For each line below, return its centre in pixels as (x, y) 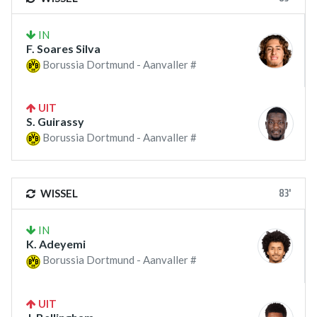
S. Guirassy (55, 122)
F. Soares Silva (63, 49)
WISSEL (58, 194)
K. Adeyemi (56, 244)
